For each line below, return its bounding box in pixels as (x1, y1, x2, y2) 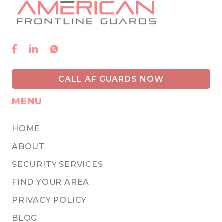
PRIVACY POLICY (12, 195, 87, 205)
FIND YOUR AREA (12, 177, 90, 187)
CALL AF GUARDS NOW (58, 74, 164, 84)
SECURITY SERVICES (12, 160, 103, 169)
